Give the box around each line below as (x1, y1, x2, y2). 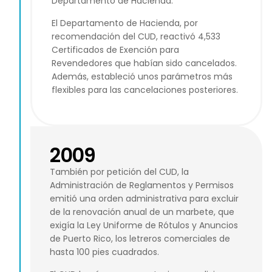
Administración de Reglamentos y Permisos (50, 179, 234, 192)
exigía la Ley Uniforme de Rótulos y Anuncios (50, 219, 238, 232)
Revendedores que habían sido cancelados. (52, 56, 237, 69)
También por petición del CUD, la (50, 166, 189, 178)
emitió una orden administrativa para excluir (50, 192, 239, 205)
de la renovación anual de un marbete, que (50, 206, 234, 219)
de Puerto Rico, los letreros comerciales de (50, 233, 230, 245)
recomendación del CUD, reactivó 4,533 (52, 30, 220, 42)
